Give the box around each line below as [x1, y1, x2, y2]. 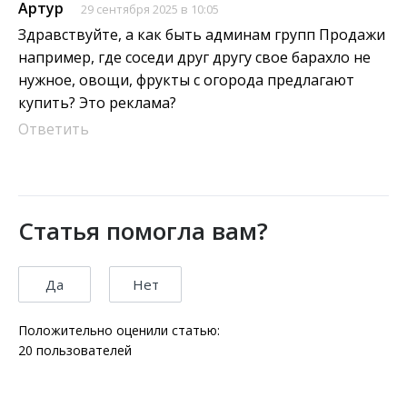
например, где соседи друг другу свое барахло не [18, 47, 371, 68]
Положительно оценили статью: [18, 322, 220, 340]
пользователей [33, 342, 132, 360]
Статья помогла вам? [18, 214, 268, 248]
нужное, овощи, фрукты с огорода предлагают [18, 70, 354, 91]
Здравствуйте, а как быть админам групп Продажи [18, 25, 385, 45]
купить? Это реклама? [18, 93, 176, 114]
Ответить [18, 119, 89, 140]
